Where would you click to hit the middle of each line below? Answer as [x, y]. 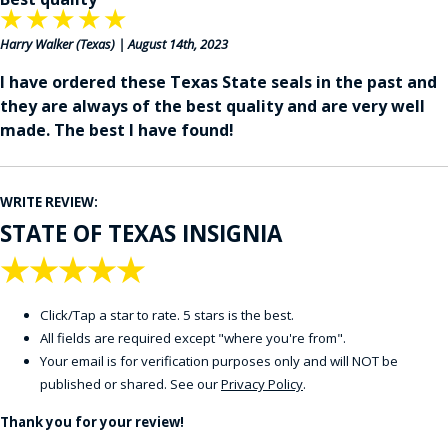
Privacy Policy [262, 384]
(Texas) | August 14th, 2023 [150, 44]
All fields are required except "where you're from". [193, 338]
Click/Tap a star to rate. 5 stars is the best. [167, 315]
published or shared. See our [130, 384]
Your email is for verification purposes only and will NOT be [219, 361]
